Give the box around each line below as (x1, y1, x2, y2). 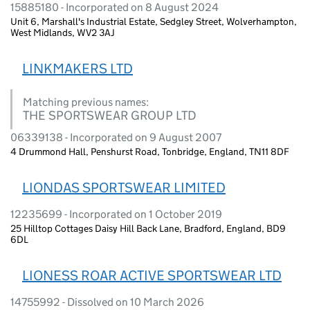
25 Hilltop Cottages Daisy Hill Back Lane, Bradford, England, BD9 (10, 221, 286, 235)
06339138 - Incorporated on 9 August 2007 (10, 130, 221, 144)
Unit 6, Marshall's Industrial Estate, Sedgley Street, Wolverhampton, (10, 15, 297, 28)
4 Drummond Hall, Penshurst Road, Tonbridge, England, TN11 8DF (10, 145, 289, 158)
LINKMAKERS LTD (22, 60, 133, 77)
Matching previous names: (23, 95, 149, 109)
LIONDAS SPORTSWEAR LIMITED (22, 179, 226, 196)
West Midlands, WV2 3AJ (10, 26, 115, 39)
